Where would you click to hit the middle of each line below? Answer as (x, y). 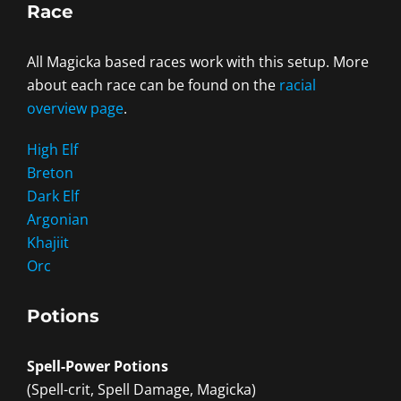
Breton (50, 173)
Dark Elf (53, 196)
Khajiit (48, 243)
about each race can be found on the (153, 85)
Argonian (58, 220)
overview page (75, 109)
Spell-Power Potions (98, 367)
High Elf (52, 150)
